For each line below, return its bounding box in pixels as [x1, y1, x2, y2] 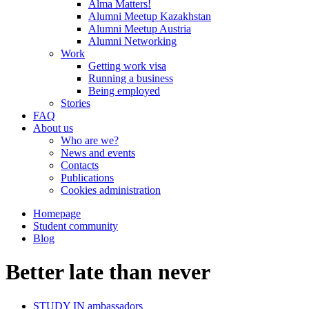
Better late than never [6, 259, 210, 285]
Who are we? [61, 134, 119, 146]
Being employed [88, 85, 160, 97]
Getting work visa [88, 60, 166, 72]
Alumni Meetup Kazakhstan [88, 10, 211, 22]
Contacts [61, 159, 99, 171]
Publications [61, 172, 114, 183]
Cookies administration [61, 184, 161, 196]
